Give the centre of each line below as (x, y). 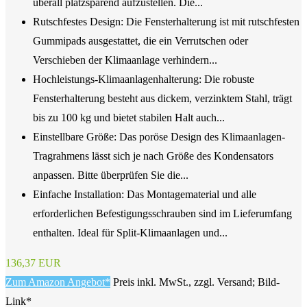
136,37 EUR (33, 263)
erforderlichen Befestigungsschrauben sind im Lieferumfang (162, 214)
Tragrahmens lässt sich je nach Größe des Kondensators (153, 156)
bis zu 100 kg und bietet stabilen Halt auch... (129, 118)
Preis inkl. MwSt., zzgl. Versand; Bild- (196, 282)
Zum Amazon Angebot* (58, 282)
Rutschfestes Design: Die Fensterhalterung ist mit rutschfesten (166, 22)
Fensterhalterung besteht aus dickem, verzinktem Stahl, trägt (162, 99)
